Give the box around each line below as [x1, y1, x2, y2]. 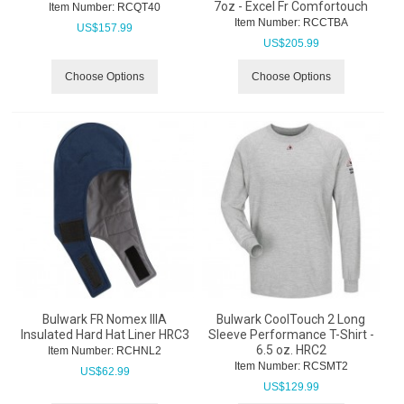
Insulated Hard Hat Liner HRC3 [20, 327, 189, 343]
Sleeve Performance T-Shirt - [207, 327, 374, 343]
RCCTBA [299, 16, 348, 30]
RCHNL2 [114, 344, 162, 358]
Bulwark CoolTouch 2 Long [216, 312, 365, 327]
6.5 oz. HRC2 [255, 343, 326, 358]
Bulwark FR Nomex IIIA [42, 312, 168, 327]
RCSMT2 [299, 360, 348, 373]
